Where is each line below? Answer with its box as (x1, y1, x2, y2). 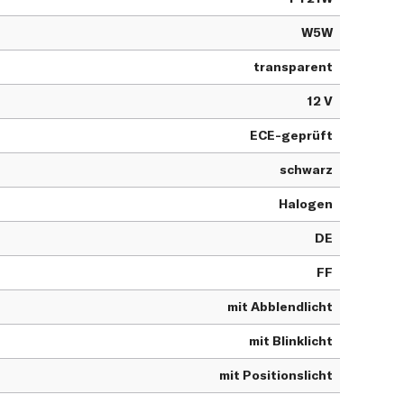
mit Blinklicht (249, 333, 333, 350)
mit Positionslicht (219, 367, 333, 384)
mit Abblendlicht (227, 298, 333, 316)
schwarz (280, 161, 333, 179)
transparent (253, 59, 333, 76)
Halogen (279, 196, 333, 213)
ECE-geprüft (250, 127, 333, 144)
